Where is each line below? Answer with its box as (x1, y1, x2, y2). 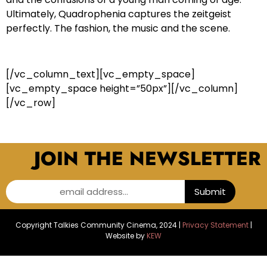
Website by (105, 230, 145, 241)
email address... (60, 185, 131, 198)
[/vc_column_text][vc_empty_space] (6, 67, 195, 82)
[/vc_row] (6, 96, 55, 110)
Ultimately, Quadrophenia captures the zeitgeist (6, 7, 231, 21)
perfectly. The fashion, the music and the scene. (6, 21, 230, 36)
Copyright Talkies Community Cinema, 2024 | (15, 219, 182, 230)
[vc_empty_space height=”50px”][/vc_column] (6, 82, 238, 96)
